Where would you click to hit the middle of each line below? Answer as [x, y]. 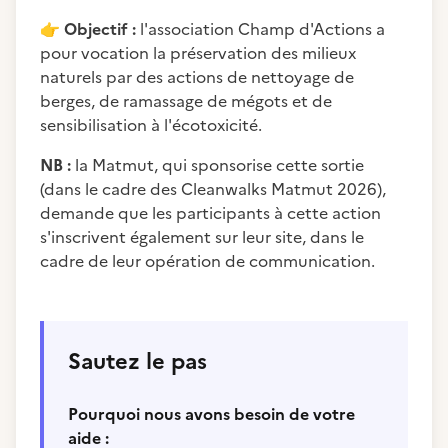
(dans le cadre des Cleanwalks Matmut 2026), [213, 189]
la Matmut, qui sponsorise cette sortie [219, 165]
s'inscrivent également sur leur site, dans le [202, 237]
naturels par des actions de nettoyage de [197, 77]
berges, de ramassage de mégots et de [186, 101]
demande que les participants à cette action [210, 213]
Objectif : [100, 29]
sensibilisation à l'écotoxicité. [151, 125]
